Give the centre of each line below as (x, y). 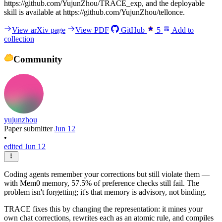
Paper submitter (29, 129)
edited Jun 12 (25, 147)
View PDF (92, 30)
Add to (182, 30)
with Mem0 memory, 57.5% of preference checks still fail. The (102, 183)
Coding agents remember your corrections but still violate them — (107, 174)
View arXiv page (39, 30)
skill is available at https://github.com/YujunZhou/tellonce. (94, 12)
